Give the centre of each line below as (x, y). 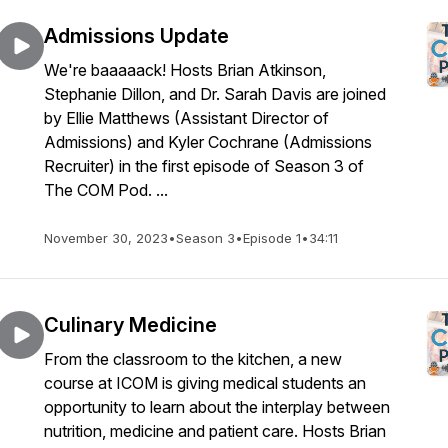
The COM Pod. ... (106, 190)
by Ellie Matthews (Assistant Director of (186, 118)
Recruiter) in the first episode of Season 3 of (204, 166)
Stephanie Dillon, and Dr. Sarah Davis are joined (215, 94)
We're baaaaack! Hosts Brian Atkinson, (185, 70)
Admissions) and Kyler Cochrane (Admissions (208, 142)
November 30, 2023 (106, 238)
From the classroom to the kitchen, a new (193, 359)
